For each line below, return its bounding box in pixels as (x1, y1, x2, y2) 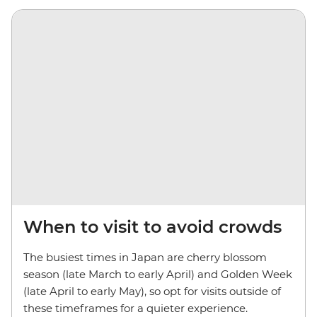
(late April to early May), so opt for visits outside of (23, 284, 281, 298)
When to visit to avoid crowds (23, 216, 282, 237)
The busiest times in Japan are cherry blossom (23, 250, 267, 264)
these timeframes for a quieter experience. (23, 301, 248, 315)
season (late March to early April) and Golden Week (23, 267, 292, 281)
